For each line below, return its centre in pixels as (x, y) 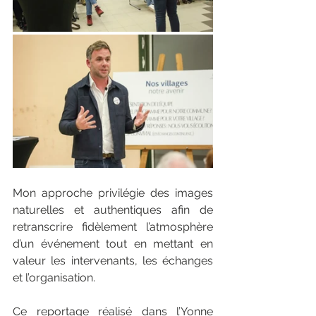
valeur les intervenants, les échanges (113, 260)
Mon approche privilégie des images (113, 193)
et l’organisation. (54, 277)
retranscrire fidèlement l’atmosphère (113, 226)
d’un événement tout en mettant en (113, 243)
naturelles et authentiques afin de (113, 209)
